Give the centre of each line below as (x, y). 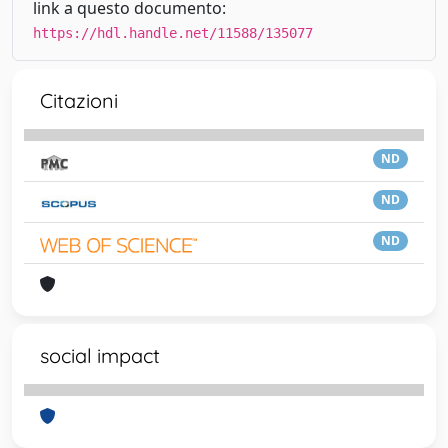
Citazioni (79, 100)
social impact (100, 355)
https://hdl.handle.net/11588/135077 (173, 33)
